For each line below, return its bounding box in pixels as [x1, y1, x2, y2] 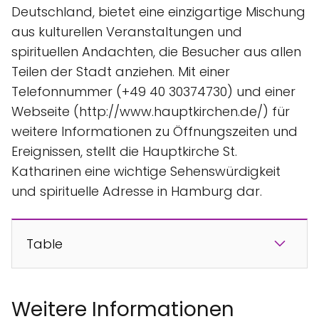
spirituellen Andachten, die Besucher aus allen [11, 42, 301, 61]
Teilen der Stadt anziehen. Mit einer [11, 62, 230, 80]
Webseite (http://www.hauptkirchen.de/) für [11, 102, 290, 120]
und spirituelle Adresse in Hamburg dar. [11, 182, 262, 200]
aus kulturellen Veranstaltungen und [11, 22, 242, 41]
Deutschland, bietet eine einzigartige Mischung [11, 2, 305, 21]
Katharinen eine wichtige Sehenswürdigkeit [11, 162, 281, 180]
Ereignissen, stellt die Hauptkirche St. [11, 142, 237, 160]
